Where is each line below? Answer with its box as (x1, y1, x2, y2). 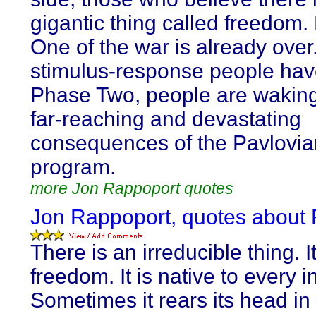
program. (30, 155, 116, 178)
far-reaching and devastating (30, 107, 301, 130)
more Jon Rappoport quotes (30, 179, 233, 197)
